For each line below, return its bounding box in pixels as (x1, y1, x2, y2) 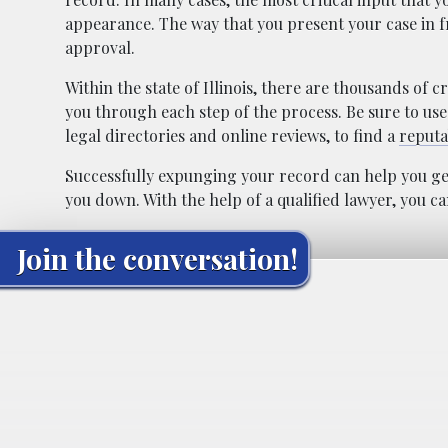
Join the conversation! (17, 239, 298, 277)
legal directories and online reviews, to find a (65, 124, 399, 146)
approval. (65, 36, 135, 58)
